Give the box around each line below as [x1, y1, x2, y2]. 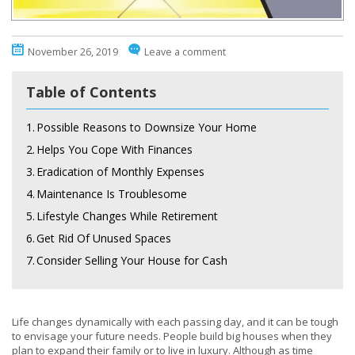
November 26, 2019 [28, 45, 118, 59]
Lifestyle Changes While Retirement [36, 208, 218, 223]
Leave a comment [144, 45, 226, 59]
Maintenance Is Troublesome [36, 186, 187, 201]
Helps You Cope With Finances [36, 142, 193, 157]
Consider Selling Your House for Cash [36, 253, 227, 268]
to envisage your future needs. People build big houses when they [12, 329, 332, 343]
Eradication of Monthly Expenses [36, 164, 204, 179]
